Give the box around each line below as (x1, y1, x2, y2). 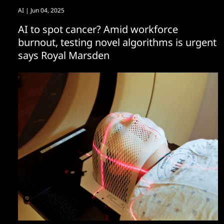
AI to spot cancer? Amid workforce (18, 22, 178, 36)
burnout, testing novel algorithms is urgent (18, 35, 216, 49)
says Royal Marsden (18, 48, 109, 62)
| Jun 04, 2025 (24, 6, 64, 14)
